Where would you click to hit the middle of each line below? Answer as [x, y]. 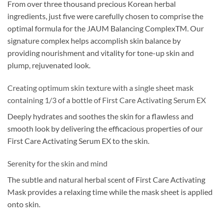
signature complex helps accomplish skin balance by [94, 41]
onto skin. [24, 204]
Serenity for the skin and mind [57, 163]
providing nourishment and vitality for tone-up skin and [101, 53]
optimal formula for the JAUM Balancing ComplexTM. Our [106, 28]
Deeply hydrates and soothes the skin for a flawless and [100, 116]
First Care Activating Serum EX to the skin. [78, 140]
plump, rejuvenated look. [49, 65]
